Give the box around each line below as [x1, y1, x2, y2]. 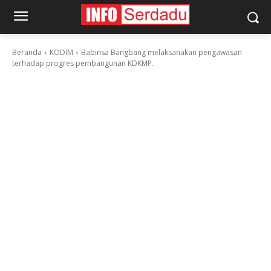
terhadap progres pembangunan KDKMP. [12, 58, 154, 68]
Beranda [12, 47, 42, 57]
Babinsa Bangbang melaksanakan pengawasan [81, 47, 242, 57]
